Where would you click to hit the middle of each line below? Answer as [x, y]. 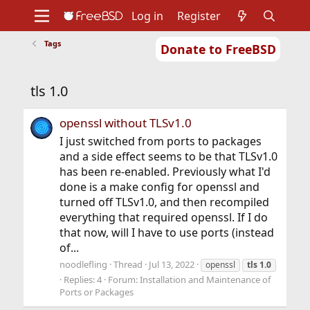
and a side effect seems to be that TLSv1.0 [168, 157]
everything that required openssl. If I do [163, 218]
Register [199, 16]
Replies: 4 [82, 280]
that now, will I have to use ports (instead [166, 233]
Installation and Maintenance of [205, 280]
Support [27, 90]
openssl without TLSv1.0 [125, 123]
